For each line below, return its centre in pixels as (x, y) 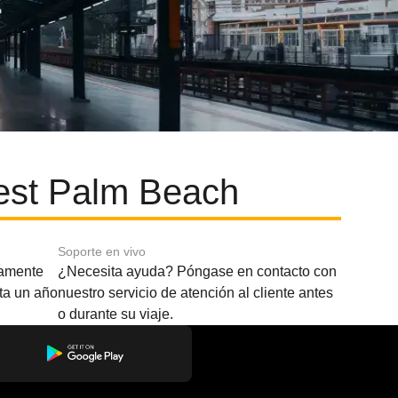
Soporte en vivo (102, 251)
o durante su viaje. (116, 314)
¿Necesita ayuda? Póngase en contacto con (198, 271)
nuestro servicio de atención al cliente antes (196, 293)
